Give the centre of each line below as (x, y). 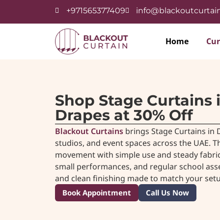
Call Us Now (167, 192)
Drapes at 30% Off (124, 115)
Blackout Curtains (89, 131)
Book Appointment (97, 192)
